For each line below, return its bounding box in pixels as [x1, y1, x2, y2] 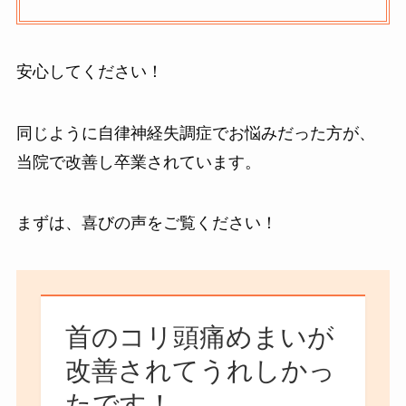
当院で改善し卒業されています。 [15, 152, 261, 171]
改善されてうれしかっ [64, 356, 335, 385]
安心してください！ [15, 62, 163, 81]
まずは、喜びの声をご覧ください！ [15, 214, 277, 233]
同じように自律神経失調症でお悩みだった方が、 [15, 123, 375, 142]
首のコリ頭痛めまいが [64, 323, 334, 352]
